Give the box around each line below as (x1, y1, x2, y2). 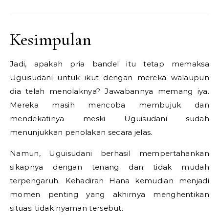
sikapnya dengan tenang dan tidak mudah (10, 162, 209, 172)
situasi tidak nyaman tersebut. (10, 203, 124, 213)
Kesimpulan (10, 29, 91, 50)
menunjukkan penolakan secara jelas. (10, 128, 153, 137)
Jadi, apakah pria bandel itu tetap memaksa (10, 59, 209, 69)
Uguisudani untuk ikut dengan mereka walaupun (10, 73, 209, 83)
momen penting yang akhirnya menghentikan (10, 190, 209, 199)
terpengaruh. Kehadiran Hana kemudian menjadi (10, 176, 209, 186)
